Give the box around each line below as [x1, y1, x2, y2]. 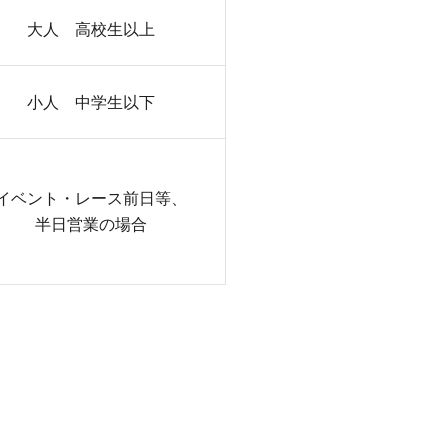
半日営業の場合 [35, 212, 147, 235]
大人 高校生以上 [27, 17, 155, 40]
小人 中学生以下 [27, 90, 155, 113]
